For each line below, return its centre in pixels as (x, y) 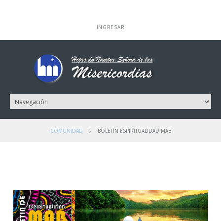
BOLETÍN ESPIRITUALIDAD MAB (134, 131)
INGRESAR (110, 27)
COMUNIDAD (66, 131)
